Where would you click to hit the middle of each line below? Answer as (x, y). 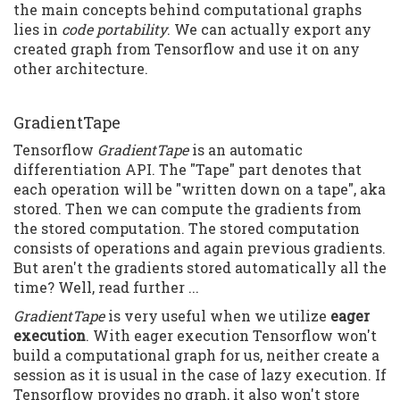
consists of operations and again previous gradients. (200, 247)
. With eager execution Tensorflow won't (231, 335)
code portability (114, 29)
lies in (37, 29)
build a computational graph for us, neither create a (196, 354)
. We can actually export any (269, 29)
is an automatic (246, 149)
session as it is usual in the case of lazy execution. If (200, 374)
